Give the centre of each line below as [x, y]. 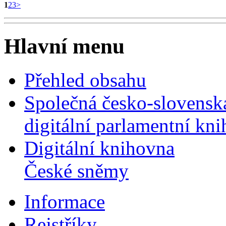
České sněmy [76, 171]
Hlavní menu [64, 46]
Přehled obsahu [85, 80]
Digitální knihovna [99, 148]
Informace [65, 201]
